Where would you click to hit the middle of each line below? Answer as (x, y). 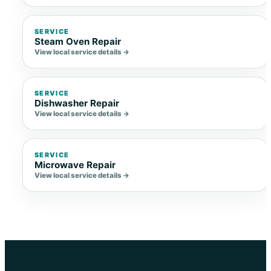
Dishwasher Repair (77, 103)
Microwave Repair (75, 165)
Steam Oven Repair (78, 42)
